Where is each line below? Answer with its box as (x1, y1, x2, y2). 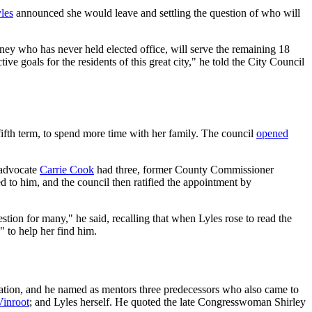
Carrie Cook (40, 163, 94, 175)
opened (256, 127, 288, 139)
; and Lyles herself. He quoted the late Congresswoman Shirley (29, 296, 306, 309)
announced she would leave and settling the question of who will (13, 6, 300, 19)
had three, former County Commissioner (94, 163, 274, 175)
